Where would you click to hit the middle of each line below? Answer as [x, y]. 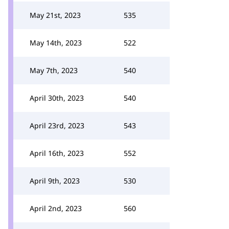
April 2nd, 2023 [56, 208]
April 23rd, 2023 [57, 125]
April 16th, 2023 [57, 153]
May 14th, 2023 [56, 43]
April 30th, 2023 [57, 98]
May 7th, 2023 [54, 70]
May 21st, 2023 [55, 15]
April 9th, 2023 [55, 181]
